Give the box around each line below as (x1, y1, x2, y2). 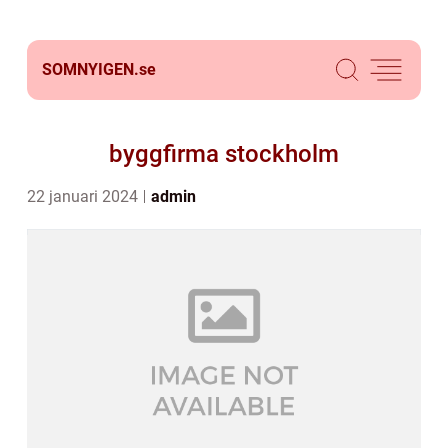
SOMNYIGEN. (42, 60, 139, 79)
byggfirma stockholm (109, 140, 339, 168)
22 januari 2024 (27, 187, 142, 206)
